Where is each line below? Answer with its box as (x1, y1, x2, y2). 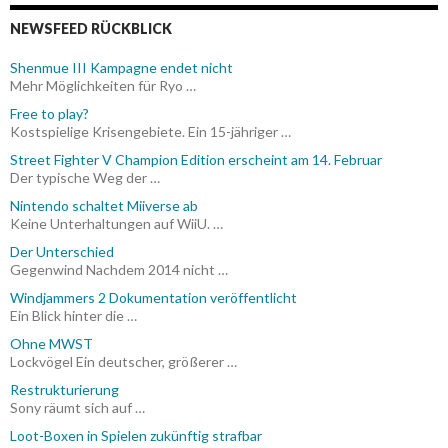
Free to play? (10, 104, 89, 122)
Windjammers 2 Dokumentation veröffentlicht (10, 288, 297, 306)
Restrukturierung (10, 380, 119, 398)
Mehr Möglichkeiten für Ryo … (10, 76, 196, 94)
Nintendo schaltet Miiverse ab (10, 196, 198, 214)
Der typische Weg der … (10, 168, 160, 186)
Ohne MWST (10, 334, 93, 352)
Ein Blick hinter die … (10, 306, 137, 324)
